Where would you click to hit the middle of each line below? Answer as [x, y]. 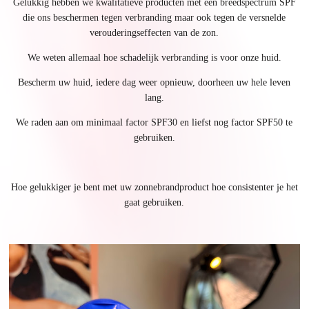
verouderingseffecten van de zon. [154, 32]
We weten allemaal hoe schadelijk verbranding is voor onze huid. [154, 57]
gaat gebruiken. [154, 202]
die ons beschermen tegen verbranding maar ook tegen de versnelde [154, 17]
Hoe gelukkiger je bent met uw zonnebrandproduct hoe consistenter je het [154, 187]
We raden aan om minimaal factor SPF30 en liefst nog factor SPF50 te [154, 122]
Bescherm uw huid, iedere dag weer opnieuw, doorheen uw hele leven [154, 82]
